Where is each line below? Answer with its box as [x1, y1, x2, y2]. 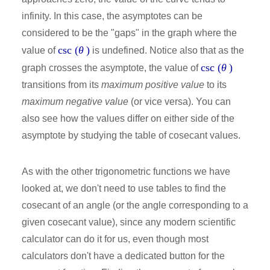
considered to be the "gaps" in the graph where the [22, 27, 237, 38]
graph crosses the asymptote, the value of [22, 62, 201, 73]
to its [204, 79, 227, 90]
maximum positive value [101, 79, 204, 90]
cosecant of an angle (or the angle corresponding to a [22, 199, 248, 210]
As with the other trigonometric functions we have [22, 166, 230, 177]
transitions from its [22, 79, 101, 90]
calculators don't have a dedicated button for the [22, 250, 225, 261]
